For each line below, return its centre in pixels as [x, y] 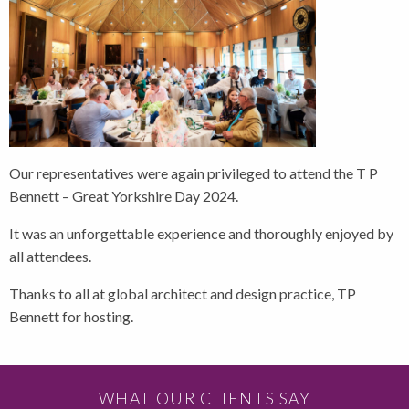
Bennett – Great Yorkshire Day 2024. [124, 195]
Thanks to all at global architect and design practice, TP [183, 293]
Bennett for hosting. [71, 316]
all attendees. [50, 256]
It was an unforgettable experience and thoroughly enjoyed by [201, 233]
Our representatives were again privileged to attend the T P [194, 173]
